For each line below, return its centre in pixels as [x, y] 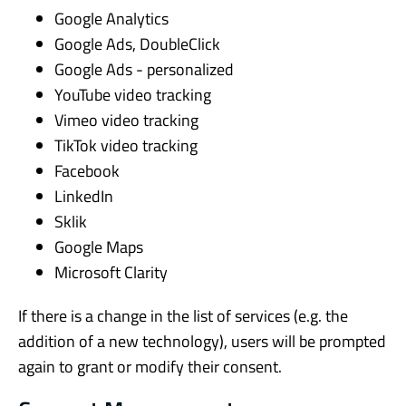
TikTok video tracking [126, 145]
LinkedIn [84, 196]
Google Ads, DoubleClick [137, 43]
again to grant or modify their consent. [150, 366]
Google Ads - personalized [144, 69]
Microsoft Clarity [111, 272]
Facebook [87, 170]
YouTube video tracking [133, 94]
